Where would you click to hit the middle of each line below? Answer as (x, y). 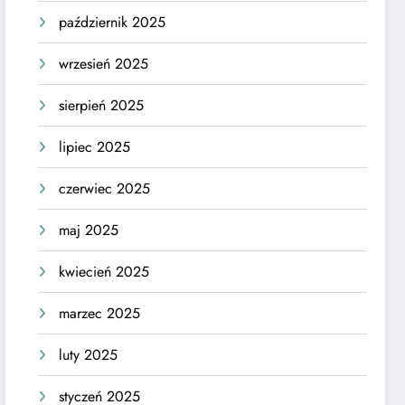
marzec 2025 (100, 313)
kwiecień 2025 (104, 271)
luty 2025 (89, 354)
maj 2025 (89, 230)
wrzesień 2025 (104, 63)
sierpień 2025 (102, 105)
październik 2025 (113, 22)
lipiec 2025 (95, 146)
